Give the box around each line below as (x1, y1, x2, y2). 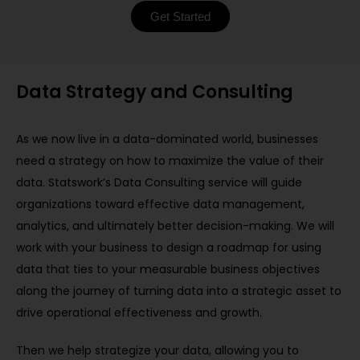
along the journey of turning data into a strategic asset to (16, 283, 342, 299)
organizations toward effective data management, (16, 196, 305, 212)
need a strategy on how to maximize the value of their (16, 153, 324, 169)
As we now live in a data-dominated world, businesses (16, 131, 318, 147)
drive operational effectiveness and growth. (16, 305, 262, 321)
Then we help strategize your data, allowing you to (16, 342, 299, 358)
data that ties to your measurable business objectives (16, 261, 320, 277)
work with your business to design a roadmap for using (16, 239, 321, 256)
